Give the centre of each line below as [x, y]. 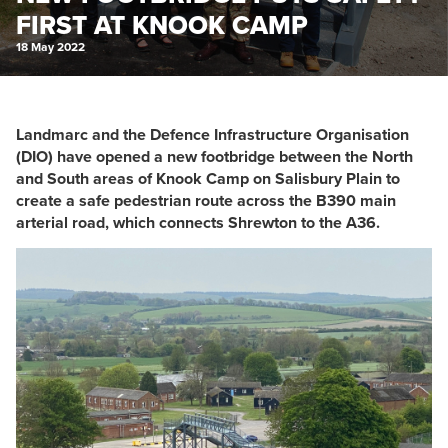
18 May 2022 [50, 47]
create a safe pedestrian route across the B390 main [206, 200]
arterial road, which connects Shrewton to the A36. [198, 222]
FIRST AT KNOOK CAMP [162, 25]
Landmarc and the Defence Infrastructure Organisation [212, 134]
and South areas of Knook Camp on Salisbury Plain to [208, 178]
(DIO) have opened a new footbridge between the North [214, 156]
